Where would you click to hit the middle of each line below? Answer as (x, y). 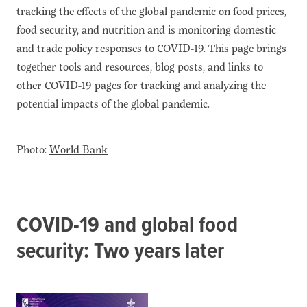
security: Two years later (120, 252)
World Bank (78, 149)
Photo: (33, 149)
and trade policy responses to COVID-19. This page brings (151, 48)
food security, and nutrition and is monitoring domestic (146, 29)
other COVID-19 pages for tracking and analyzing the (141, 85)
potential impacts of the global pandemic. (113, 103)
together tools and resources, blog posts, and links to (140, 66)
